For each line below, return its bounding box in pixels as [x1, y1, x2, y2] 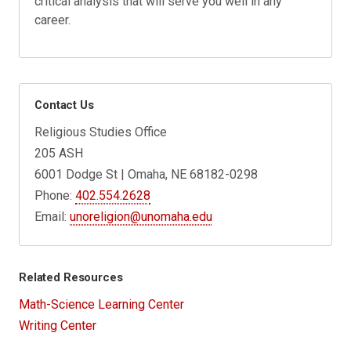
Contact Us [34, 97, 94, 112]
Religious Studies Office [34, 124, 168, 139]
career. [34, 12, 71, 27]
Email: [34, 208, 71, 224]
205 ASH [34, 145, 84, 161]
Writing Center [19, 318, 96, 334]
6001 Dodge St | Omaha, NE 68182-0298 [34, 166, 259, 182]
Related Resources [19, 270, 123, 285]
